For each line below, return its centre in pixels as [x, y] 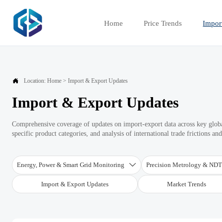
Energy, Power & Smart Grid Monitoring [71, 165]
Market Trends [187, 184]
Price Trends [163, 23]
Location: [35, 81]
